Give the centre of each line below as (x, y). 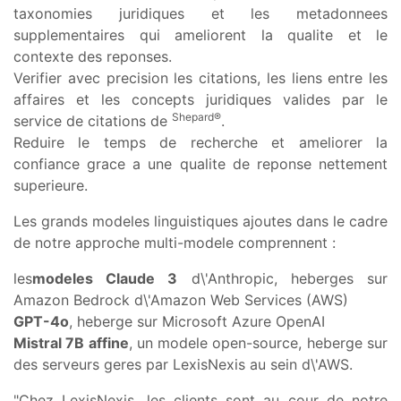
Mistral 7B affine (71, 342)
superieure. (51, 185)
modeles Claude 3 (105, 278)
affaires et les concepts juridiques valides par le (200, 99)
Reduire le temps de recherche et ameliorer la (200, 142)
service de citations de (93, 120)
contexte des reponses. (93, 56)
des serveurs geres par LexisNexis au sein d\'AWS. (183, 364)
